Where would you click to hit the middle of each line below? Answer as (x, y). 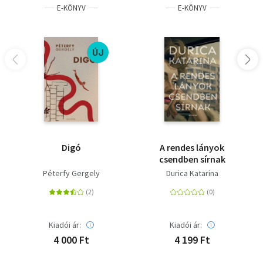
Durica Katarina (192, 173)
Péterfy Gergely (71, 173)
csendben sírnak (192, 159)
